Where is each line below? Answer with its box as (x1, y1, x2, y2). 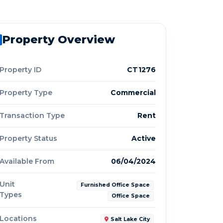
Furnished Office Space (81, 182, 150, 189)
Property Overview (2, 33, 115, 47)
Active (131, 134, 156, 143)
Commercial (111, 88, 156, 98)
